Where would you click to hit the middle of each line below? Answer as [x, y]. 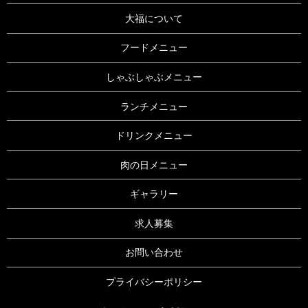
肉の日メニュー [154, 165]
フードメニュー [154, 48]
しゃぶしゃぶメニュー [154, 77]
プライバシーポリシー [154, 282]
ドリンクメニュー [154, 136]
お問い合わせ [154, 253]
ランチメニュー [154, 106]
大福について [154, 18]
